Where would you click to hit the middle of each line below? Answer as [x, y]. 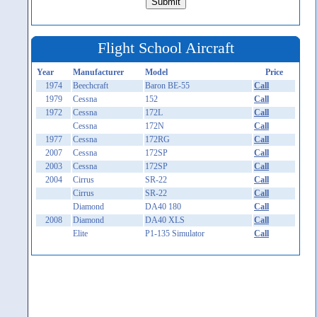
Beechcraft [91, 86]
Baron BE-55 [167, 86]
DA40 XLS [165, 220]
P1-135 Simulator [175, 234]
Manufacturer [98, 72]
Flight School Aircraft [166, 48]
